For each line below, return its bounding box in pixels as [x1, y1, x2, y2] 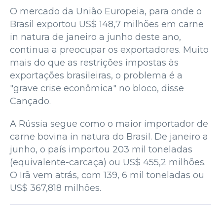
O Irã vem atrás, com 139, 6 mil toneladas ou [10, 169, 204, 181]
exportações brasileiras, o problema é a [10, 70, 183, 81]
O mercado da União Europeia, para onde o [10, 5, 202, 17]
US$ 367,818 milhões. [10, 182, 101, 193]
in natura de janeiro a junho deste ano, [10, 31, 181, 42]
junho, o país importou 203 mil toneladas [10, 144, 192, 155]
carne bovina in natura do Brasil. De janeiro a [10, 131, 208, 142]
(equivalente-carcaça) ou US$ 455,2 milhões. [10, 156, 206, 168]
